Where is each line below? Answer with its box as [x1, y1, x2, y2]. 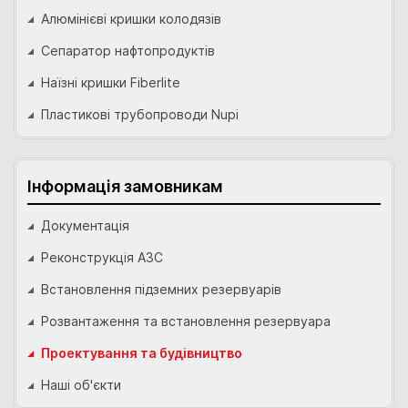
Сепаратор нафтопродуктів [41, 43, 215, 59]
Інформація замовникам [27, 177, 223, 197]
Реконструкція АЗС [41, 250, 163, 266]
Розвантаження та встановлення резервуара [41, 313, 331, 330]
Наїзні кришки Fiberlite [41, 75, 180, 91]
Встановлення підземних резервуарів [41, 281, 281, 298]
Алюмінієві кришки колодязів [41, 11, 221, 27]
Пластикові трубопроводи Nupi [41, 107, 239, 123]
